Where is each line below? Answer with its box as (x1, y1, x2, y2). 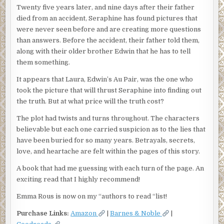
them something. (16, 58, 70, 66)
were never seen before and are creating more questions (16, 25, 201, 33)
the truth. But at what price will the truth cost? (16, 97, 164, 105)
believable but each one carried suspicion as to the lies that (16, 125, 206, 133)
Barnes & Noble (110, 209, 162, 217)
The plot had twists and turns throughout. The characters (16, 114, 200, 122)
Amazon (70, 209, 98, 217)
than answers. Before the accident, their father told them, (16, 36, 200, 44)
